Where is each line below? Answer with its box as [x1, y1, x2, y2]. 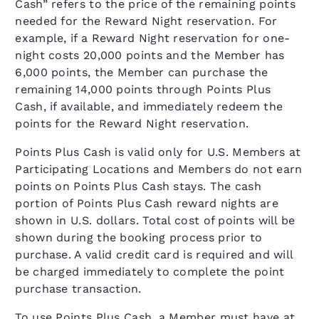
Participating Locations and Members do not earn [15, 162, 303, 176]
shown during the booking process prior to [15, 231, 263, 244]
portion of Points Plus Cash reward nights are [15, 197, 278, 210]
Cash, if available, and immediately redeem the [15, 100, 283, 113]
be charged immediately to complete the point [15, 265, 285, 278]
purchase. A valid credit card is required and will [15, 248, 293, 261]
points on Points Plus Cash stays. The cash [15, 179, 261, 193]
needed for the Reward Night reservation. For [15, 14, 278, 28]
